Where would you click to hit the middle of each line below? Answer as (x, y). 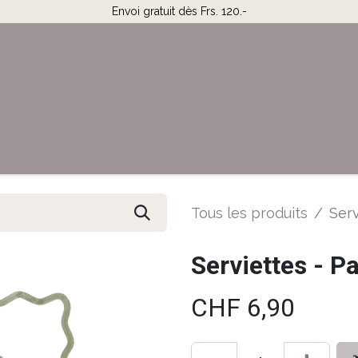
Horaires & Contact (76, 154)
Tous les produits (249, 213)
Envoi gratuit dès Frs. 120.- (179, 11)
